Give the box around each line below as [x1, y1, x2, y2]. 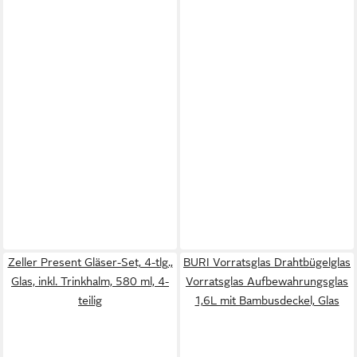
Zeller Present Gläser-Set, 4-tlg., [7, 256, 173, 269]
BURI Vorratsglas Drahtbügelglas [183, 256, 351, 269]
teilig [78, 294, 102, 307]
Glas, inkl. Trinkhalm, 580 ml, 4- [11, 275, 169, 288]
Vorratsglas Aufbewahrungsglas [186, 275, 348, 288]
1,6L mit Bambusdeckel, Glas [194, 294, 339, 307]
